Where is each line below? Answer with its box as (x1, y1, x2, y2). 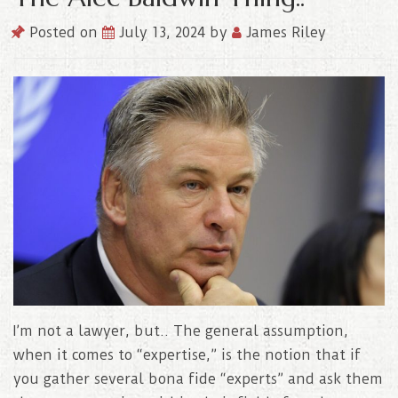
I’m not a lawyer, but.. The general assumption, (13, 322, 348, 340)
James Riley (242, 24, 326, 42)
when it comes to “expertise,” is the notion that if (13, 346, 361, 364)
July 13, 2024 (119, 24, 210, 42)
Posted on (25, 24, 102, 42)
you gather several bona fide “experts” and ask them (13, 370, 383, 388)
